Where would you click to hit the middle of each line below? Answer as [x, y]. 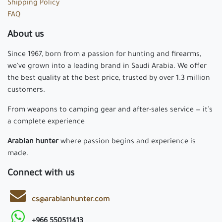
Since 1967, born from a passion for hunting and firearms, [104, 55]
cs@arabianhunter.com [71, 200]
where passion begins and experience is [127, 142]
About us [26, 35]
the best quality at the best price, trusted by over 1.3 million [109, 79]
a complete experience [47, 123]
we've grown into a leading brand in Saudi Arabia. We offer [107, 67]
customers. [26, 91]
